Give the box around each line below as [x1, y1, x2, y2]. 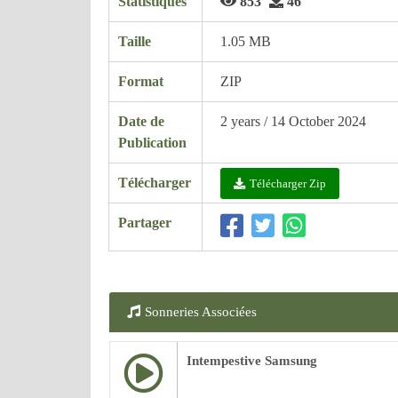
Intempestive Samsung [187, 354, 317, 368]
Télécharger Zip [250, 177, 326, 190]
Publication [118, 135, 187, 150]
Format [118, 74, 163, 89]
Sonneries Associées [145, 305, 257, 319]
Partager [118, 215, 171, 230]
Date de [118, 114, 164, 129]
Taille [118, 34, 151, 49]
